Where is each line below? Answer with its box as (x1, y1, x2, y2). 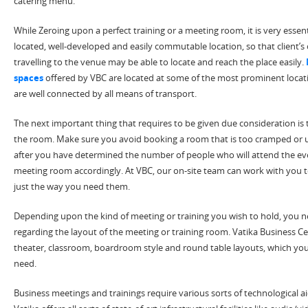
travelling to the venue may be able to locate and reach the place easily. (14, 56, 306, 69)
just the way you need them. (14, 180, 130, 193)
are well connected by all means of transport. (14, 87, 197, 100)
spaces (14, 71, 43, 85)
